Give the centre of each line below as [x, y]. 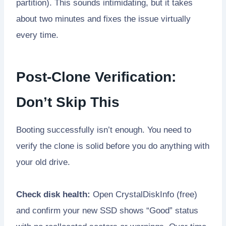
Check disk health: [53, 194]
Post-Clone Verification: [96, 77]
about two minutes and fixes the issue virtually [103, 19]
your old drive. [43, 162]
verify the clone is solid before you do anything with [113, 146]
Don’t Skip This [68, 102]
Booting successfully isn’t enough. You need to [104, 130]
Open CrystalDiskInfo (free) [144, 194]
